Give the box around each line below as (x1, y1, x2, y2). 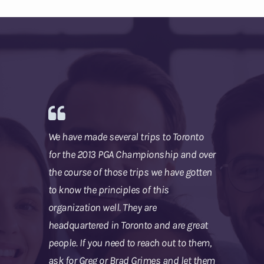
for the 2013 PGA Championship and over (48, 148, 216, 161)
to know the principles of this (48, 183, 169, 197)
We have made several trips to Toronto (48, 130, 203, 144)
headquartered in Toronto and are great (48, 219, 208, 232)
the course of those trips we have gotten (48, 166, 212, 179)
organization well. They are (48, 201, 156, 214)
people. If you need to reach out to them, (48, 236, 211, 250)
